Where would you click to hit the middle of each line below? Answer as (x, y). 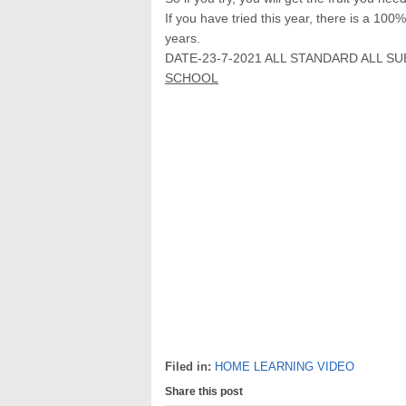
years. (183, 38)
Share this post (204, 391)
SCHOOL (192, 77)
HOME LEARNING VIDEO (285, 366)
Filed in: (190, 366)
